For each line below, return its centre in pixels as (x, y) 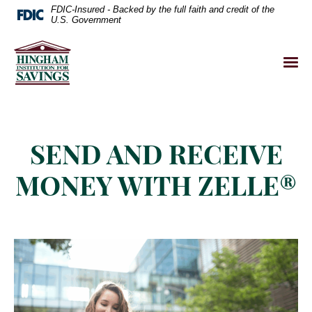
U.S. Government (86, 20)
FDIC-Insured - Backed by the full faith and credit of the (163, 9)
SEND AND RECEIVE (156, 155)
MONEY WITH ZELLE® (156, 186)
